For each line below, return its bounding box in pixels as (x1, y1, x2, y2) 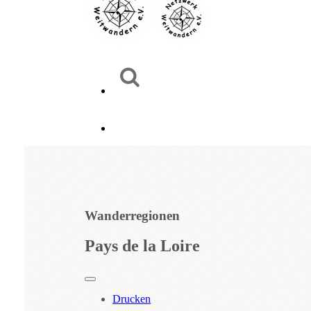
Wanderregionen (85, 208, 180, 223)
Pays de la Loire (85, 236, 200, 255)
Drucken (112, 292, 151, 305)
